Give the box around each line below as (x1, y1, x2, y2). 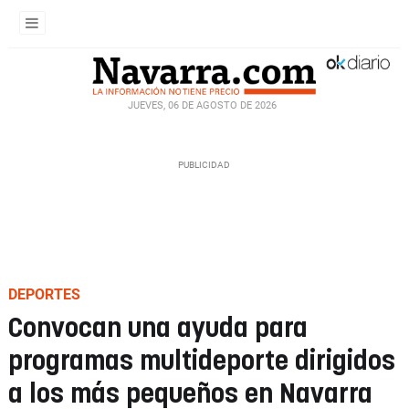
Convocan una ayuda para (8, 316, 308, 342)
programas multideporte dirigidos (8, 349, 395, 375)
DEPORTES (8, 286, 80, 303)
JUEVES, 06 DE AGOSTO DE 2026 (127, 99, 277, 111)
